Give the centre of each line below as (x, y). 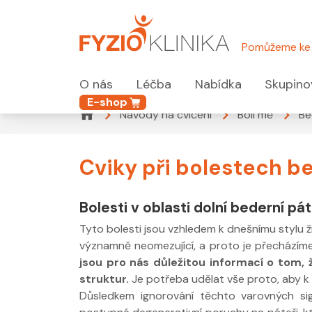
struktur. (106, 279)
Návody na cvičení (166, 114)
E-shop (107, 102)
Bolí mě (255, 114)
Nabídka (218, 85)
